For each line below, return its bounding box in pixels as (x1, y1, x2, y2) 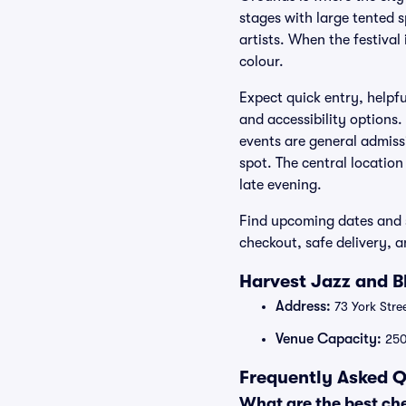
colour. (239, 53, 284, 70)
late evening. (239, 177, 322, 193)
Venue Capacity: (275, 331, 382, 347)
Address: (275, 298, 331, 314)
